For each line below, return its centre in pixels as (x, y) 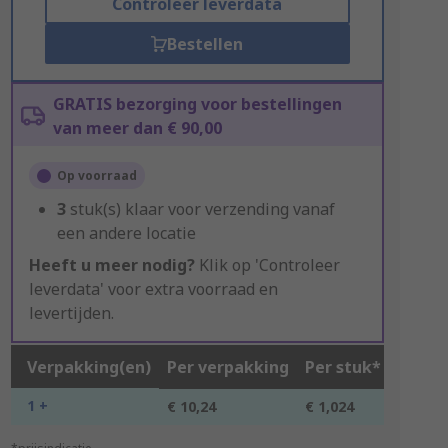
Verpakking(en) (88, 367)
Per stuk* (342, 367)
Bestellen (205, 44)
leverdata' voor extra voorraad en (153, 289)
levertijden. (71, 313)
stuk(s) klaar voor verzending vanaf (202, 209)
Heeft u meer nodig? (111, 265)
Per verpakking (227, 367)
